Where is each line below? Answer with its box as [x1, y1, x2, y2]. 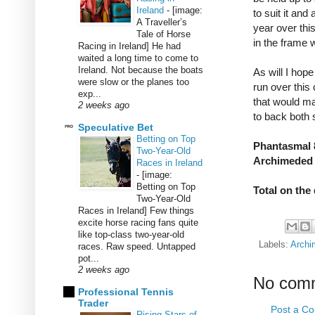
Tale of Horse [136, 28, 191, 39]
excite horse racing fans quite [78, 217, 198, 228]
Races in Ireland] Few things [78, 205, 194, 216]
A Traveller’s [136, 16, 187, 27]
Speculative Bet [78, 121, 153, 133]
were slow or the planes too [78, 76, 189, 87]
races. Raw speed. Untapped [78, 240, 195, 252]
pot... [78, 252, 99, 264]
